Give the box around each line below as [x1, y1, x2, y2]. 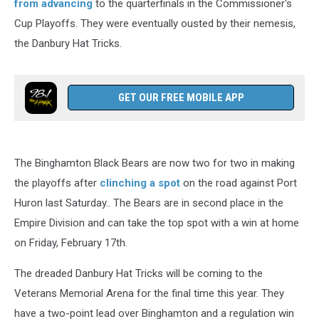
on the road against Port [180, 177, 297, 189]
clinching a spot [100, 177, 180, 189]
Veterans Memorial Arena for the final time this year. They [14, 287, 284, 300]
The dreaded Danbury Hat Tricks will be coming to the [14, 267, 263, 280]
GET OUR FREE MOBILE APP [117, 91, 244, 104]
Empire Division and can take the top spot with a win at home [14, 216, 299, 229]
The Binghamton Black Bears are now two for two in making [14, 157, 295, 169]
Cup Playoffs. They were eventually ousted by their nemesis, [14, 17, 296, 30]
